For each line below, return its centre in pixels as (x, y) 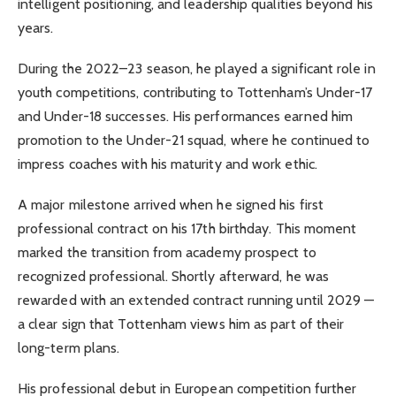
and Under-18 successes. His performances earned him (186, 116)
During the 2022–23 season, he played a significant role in (197, 68)
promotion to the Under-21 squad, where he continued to (194, 140)
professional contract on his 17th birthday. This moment (187, 229)
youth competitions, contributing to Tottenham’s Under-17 (195, 92)
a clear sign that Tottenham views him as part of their (181, 324)
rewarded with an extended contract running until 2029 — (196, 301)
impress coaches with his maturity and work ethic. (168, 164)
